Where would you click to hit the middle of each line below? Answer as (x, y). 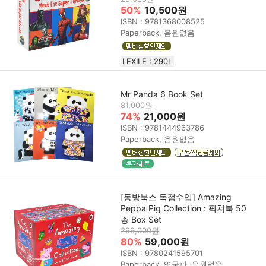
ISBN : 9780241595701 (162, 253)
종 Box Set (141, 219)
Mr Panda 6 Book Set (162, 94)
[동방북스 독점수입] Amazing (176, 197)
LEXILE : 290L (148, 61)
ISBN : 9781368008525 (163, 22)
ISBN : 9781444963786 (163, 127)
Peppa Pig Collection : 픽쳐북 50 (184, 208)
